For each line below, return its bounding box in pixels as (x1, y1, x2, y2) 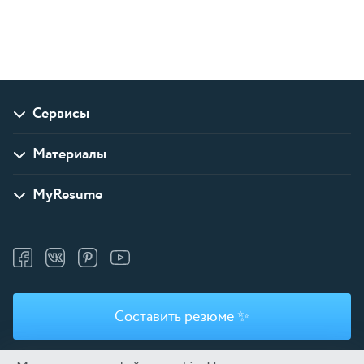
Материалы (32, 144, 106, 165)
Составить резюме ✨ (115, 306, 249, 327)
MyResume (32, 184, 102, 206)
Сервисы (32, 103, 89, 124)
